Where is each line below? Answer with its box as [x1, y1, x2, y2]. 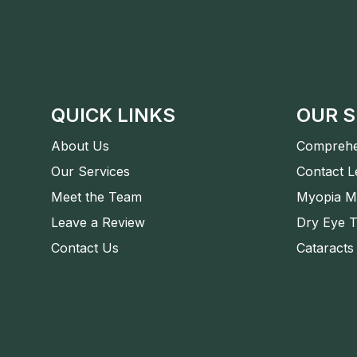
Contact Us [51, 239, 119, 256]
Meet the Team [51, 188, 142, 205]
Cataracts [296, 239, 354, 256]
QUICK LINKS [51, 103, 175, 127]
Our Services [51, 163, 130, 179]
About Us [51, 137, 109, 154]
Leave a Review [51, 214, 145, 230]
